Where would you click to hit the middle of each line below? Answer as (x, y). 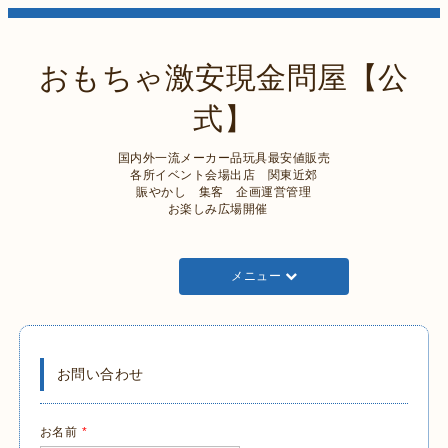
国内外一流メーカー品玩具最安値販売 (224, 158)
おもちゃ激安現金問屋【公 (223, 77)
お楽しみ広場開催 (224, 209)
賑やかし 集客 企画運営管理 (224, 192)
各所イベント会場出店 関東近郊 (224, 175)
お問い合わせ (100, 373)
